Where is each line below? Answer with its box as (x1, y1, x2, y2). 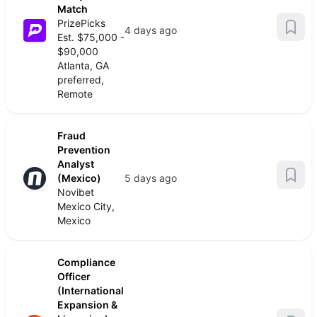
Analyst (57, 158, 94, 170)
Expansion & (57, 299, 117, 311)
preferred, (57, 74, 104, 86)
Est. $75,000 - (57, 31, 125, 43)
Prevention (57, 144, 110, 156)
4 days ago (125, 24, 177, 36)
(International (57, 284, 124, 296)
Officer (57, 270, 91, 282)
